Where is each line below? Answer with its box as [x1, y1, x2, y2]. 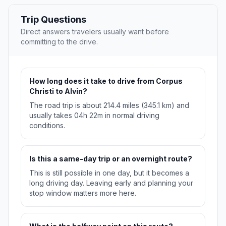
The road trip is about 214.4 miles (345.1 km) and [29, 101, 189, 110]
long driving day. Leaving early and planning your [29, 179, 193, 188]
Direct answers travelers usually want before [21, 27, 169, 36]
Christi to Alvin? [29, 87, 87, 96]
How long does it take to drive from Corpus [29, 77, 183, 86]
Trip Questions [21, 14, 86, 25]
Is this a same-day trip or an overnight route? [29, 154, 192, 163]
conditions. [29, 121, 65, 130]
